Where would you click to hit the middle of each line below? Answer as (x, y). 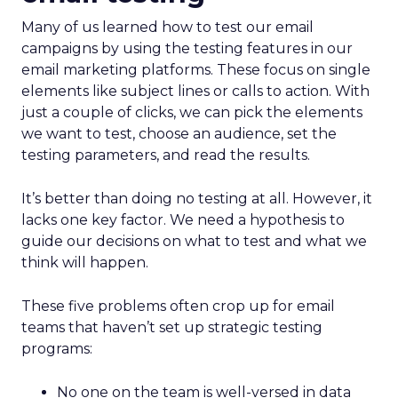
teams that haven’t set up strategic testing (172, 327)
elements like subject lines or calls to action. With (195, 91)
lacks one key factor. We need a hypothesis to (183, 220)
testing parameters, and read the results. (166, 155)
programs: (57, 349)
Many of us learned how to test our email (167, 27)
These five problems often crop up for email (178, 306)
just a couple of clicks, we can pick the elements (192, 112)
